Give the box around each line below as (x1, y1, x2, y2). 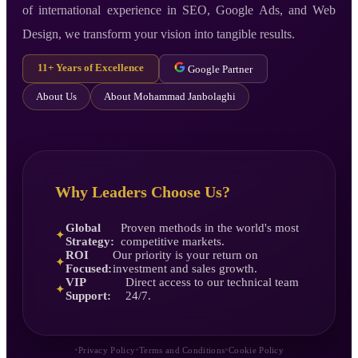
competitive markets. (121, 234, 225, 248)
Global (66, 221, 101, 234)
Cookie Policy (229, 344, 284, 355)
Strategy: (66, 234, 114, 248)
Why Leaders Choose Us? (55, 182, 230, 201)
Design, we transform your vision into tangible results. (22, 26, 295, 41)
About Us (36, 89, 77, 102)
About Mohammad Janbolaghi (104, 89, 236, 102)
